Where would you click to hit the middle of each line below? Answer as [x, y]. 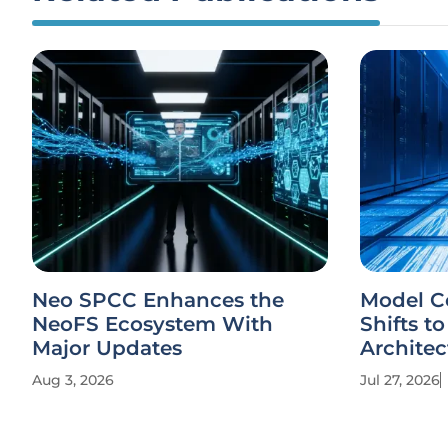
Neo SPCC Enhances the [158, 300]
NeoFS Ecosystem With [152, 324]
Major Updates [107, 348]
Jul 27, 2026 [400, 380]
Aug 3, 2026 [73, 380]
